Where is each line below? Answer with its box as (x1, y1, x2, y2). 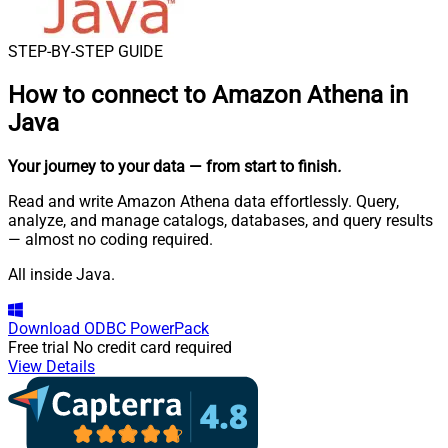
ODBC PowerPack (84, 318, 209, 338)
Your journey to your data (8, 156, 185, 176)
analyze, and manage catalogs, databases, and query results (8, 210, 433, 230)
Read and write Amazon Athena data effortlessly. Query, (8, 191, 399, 211)
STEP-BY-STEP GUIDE (8, 42, 163, 61)
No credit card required (73, 337, 232, 357)
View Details (8, 356, 95, 376)
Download (8, 318, 80, 338)
